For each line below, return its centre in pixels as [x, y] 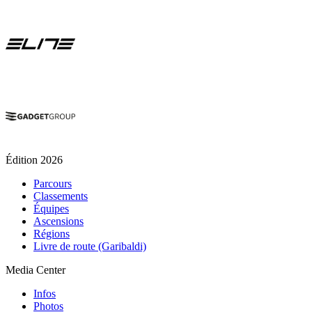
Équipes [51, 208]
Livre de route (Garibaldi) [90, 246]
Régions [52, 233]
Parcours [53, 183]
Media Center [36, 270]
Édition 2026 [34, 159]
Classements [61, 196]
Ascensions [58, 221]
